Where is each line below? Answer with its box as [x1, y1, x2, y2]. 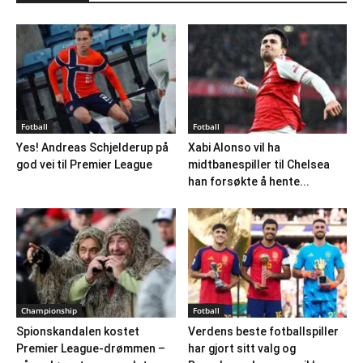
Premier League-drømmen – [16, 342, 165, 356]
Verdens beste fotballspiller [187, 325, 339, 339]
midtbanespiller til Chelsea [187, 158, 330, 172]
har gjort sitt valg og [187, 342, 296, 356]
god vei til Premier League [16, 158, 152, 172]
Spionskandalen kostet [16, 325, 139, 339]
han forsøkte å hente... [187, 175, 310, 189]
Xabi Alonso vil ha [187, 141, 280, 155]
